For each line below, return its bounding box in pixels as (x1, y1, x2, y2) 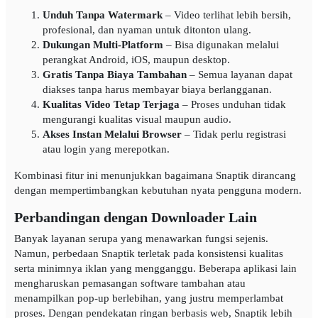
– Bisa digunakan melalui (163, 39, 279, 51)
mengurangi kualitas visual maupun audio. (43, 114, 231, 126)
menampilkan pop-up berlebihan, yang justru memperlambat (14, 292, 283, 305)
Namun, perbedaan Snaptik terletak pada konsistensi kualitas (14, 248, 283, 260)
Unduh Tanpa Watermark (43, 9, 163, 21)
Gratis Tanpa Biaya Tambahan (43, 69, 187, 81)
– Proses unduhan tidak (180, 99, 286, 111)
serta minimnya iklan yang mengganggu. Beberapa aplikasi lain (14, 263, 297, 275)
